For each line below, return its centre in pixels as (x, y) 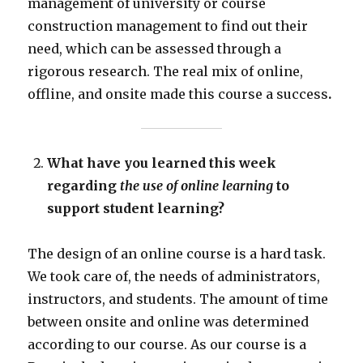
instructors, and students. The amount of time (178, 299)
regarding (84, 186)
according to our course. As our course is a (167, 345)
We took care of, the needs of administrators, (174, 277)
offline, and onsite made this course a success (178, 94)
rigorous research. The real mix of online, (166, 72)
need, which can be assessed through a (155, 49)
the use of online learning (197, 186)
